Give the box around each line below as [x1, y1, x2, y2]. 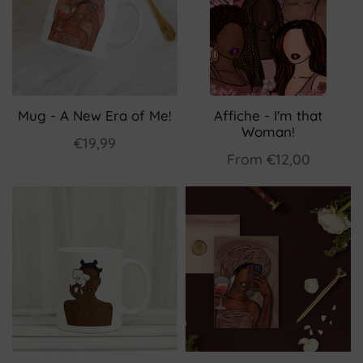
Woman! [241, 123, 295, 140]
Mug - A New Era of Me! [18, 107, 172, 124]
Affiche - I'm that [214, 107, 322, 124]
